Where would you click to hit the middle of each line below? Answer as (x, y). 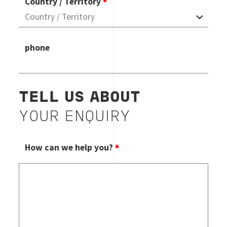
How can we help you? (69, 147)
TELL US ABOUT (80, 98)
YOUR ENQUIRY (75, 117)
